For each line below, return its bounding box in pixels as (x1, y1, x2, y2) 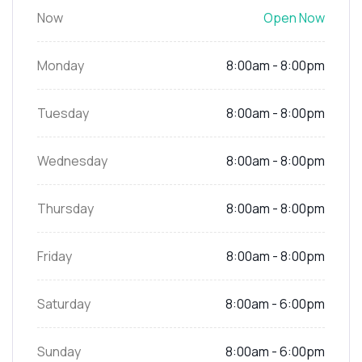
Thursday (37, 199, 94, 217)
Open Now (263, 8, 325, 27)
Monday (37, 56, 84, 74)
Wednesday (37, 151, 107, 170)
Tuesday (37, 103, 89, 122)
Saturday (37, 294, 90, 313)
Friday (37, 246, 72, 265)
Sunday (37, 342, 81, 360)
